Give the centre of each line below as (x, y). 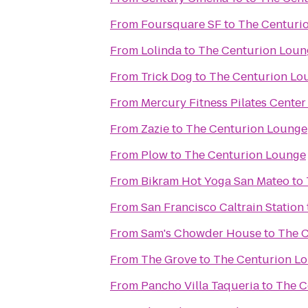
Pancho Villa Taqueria (200, 286)
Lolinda (161, 51)
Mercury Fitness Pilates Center (223, 103)
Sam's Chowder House (201, 233)
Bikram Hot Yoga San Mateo (215, 181)
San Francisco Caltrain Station (222, 207)
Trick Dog (167, 77)
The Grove (169, 260)
